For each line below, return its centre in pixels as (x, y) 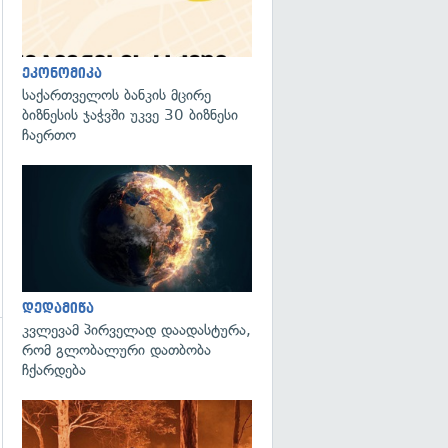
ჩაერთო (49, 135)
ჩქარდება (54, 369)
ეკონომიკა (62, 73)
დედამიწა (58, 308)
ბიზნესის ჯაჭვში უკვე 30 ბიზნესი (130, 115)
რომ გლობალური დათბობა (116, 349)
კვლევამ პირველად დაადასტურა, (136, 329)
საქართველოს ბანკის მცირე (116, 95)
